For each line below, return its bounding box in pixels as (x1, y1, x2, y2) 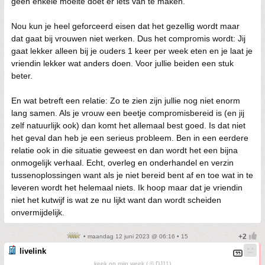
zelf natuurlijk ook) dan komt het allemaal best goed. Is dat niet (11, 121, 245, 130)
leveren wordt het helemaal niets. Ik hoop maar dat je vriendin (11, 183, 243, 192)
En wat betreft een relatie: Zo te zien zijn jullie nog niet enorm (11, 96, 240, 105)
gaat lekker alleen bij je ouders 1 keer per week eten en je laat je (11, 46, 253, 56)
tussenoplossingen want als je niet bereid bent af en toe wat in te (11, 170, 253, 180)
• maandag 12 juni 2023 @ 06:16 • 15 (82, 233, 188, 240)
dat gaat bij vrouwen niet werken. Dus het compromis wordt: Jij (11, 34, 245, 43)
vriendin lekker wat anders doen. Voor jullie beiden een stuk (11, 59, 234, 68)
